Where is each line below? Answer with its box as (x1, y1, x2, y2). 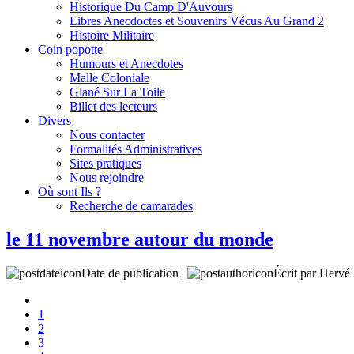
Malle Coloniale (70, 71, 149, 85)
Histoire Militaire (70, 28, 154, 42)
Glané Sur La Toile (70, 85, 165, 99)
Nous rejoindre (70, 171, 144, 184)
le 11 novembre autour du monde (6, 228, 273, 250)
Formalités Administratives (70, 142, 202, 156)
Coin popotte (38, 43, 103, 56)
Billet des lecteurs (70, 100, 157, 113)
